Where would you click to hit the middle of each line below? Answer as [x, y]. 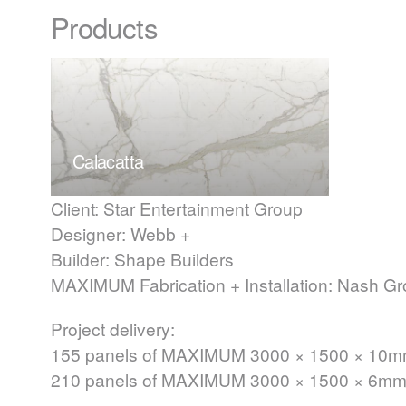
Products [104, 27]
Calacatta [108, 160]
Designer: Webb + [121, 234]
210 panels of [106, 379]
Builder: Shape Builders [142, 259]
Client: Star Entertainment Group [177, 208]
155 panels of [106, 353]
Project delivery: [113, 328]
